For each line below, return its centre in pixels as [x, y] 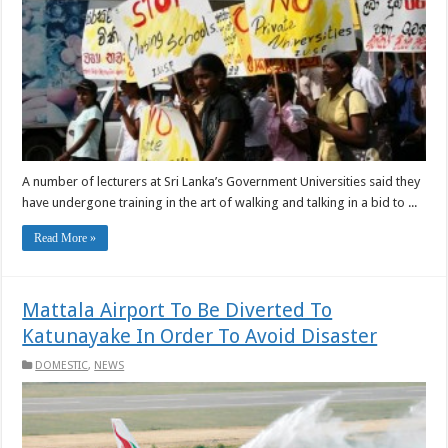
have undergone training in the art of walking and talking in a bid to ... [220, 203]
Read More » [65, 238]
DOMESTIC [62, 366]
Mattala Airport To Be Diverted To [177, 310]
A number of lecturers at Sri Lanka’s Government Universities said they [221, 182]
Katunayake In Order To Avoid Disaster [200, 336]
